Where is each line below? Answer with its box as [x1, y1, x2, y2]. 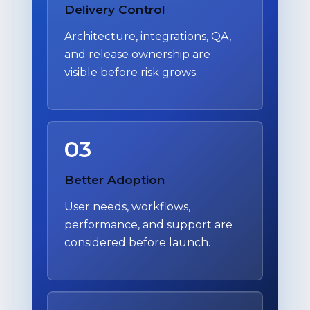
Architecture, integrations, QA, [64, 29, 231, 43]
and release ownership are [64, 47, 210, 61]
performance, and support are [64, 218, 232, 232]
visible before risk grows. [64, 65, 198, 79]
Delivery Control [64, 1, 165, 17]
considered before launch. [64, 236, 210, 250]
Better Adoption [64, 172, 165, 187]
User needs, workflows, [64, 200, 190, 214]
